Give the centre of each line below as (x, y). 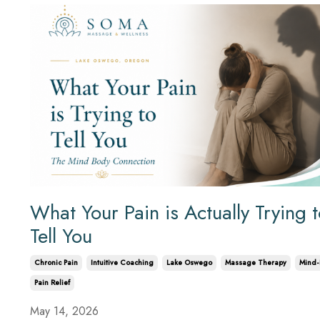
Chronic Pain (56, 263)
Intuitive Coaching (122, 263)
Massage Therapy (256, 263)
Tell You (61, 236)
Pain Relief (52, 283)
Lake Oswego (189, 263)
